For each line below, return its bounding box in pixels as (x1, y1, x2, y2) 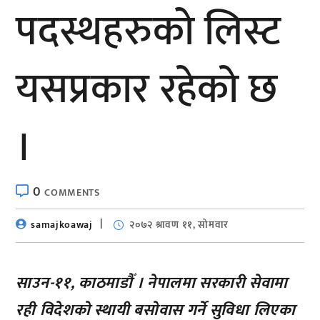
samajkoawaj (31, 216, 93, 233)
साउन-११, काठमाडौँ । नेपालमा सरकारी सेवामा (16, 269, 289, 296)
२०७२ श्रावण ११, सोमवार (129, 216, 229, 233)
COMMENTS (44, 184, 100, 201)
